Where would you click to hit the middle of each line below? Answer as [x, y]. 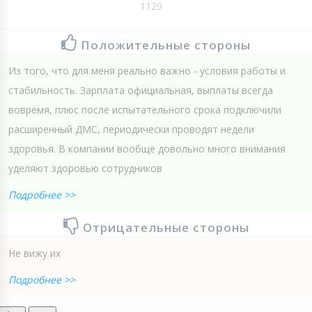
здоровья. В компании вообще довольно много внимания [147, 149]
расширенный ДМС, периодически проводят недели [131, 130]
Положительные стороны [166, 45]
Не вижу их [34, 253]
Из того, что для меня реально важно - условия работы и [147, 71]
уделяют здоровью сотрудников [85, 169]
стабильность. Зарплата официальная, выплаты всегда [141, 91]
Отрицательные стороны [166, 228]
